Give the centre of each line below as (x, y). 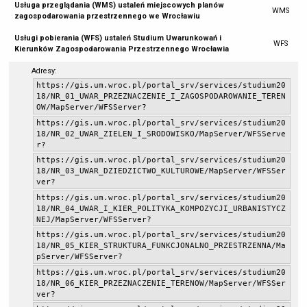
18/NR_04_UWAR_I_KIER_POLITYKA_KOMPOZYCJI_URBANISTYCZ (161, 208)
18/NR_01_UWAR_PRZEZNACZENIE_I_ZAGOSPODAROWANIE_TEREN (161, 96)
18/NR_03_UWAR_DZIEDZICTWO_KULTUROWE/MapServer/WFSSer (161, 171)
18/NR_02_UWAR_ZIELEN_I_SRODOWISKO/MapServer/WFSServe (161, 134)
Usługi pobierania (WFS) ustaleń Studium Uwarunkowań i (118, 38)
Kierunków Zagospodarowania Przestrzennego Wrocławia (123, 49)
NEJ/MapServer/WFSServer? (94, 219)
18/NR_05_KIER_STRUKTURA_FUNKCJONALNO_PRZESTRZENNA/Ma (161, 246)
